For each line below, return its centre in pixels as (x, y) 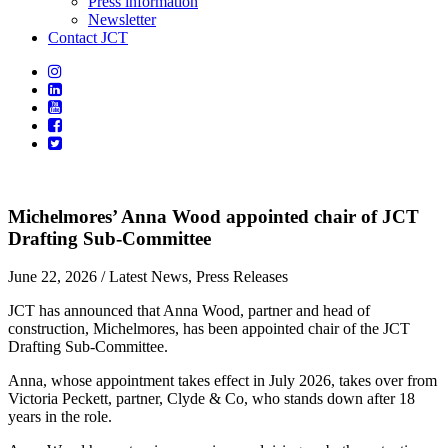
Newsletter (122, 19)
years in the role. (60, 417)
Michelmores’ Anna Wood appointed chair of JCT (213, 216)
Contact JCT (88, 37)
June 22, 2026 (52, 277)
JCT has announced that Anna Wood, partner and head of (189, 311)
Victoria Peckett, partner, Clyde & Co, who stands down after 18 (211, 399)
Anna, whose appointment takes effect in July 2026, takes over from (222, 381)
